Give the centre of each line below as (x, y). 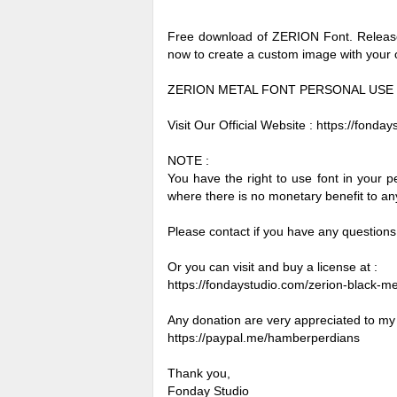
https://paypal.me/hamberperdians (264, 338)
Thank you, (199, 373)
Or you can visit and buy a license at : (272, 267)
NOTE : (188, 160)
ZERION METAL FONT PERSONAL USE (280, 90)
